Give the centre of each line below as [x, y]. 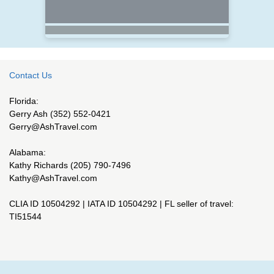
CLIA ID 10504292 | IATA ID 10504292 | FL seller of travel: [121, 204]
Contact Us [31, 76]
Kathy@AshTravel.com [53, 178]
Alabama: [28, 153]
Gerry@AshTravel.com [53, 127]
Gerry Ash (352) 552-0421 [60, 114]
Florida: [24, 101]
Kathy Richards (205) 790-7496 [70, 165]
